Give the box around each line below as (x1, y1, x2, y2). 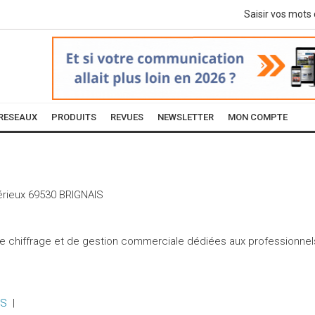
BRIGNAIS (59, 188, 103, 201)
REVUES (110, 112, 143, 122)
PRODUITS (51, 112, 96, 122)
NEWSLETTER (157, 112, 214, 122)
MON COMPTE (228, 112, 288, 122)
